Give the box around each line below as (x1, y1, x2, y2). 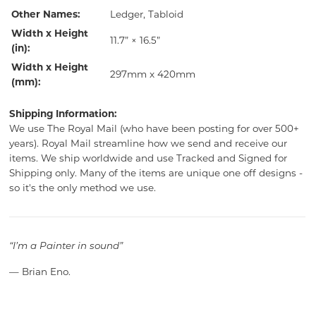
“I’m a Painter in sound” (8, 241, 123, 251)
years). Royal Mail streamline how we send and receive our (8, 137, 287, 149)
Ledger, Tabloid (109, 8, 183, 20)
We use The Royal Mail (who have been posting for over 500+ (8, 122, 299, 134)
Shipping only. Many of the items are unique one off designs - (8, 166, 303, 178)
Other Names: (11, 8, 80, 20)
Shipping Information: (8, 107, 117, 119)
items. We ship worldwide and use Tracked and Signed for (8, 152, 287, 164)
